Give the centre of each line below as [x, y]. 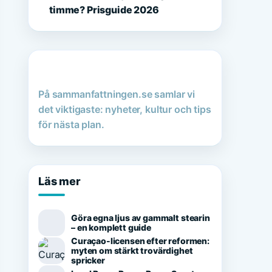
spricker [88, 260]
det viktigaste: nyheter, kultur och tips [125, 109]
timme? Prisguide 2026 [104, 10]
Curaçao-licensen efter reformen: [140, 241]
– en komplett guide [111, 227]
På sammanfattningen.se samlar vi [117, 94]
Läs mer [59, 181]
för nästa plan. [71, 124]
